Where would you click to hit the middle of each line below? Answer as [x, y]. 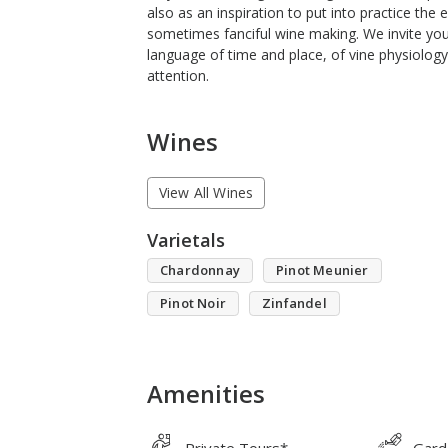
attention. [178, 75]
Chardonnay [200, 269]
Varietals [186, 239]
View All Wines [206, 193]
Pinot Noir [193, 302]
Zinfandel [294, 302]
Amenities [206, 393]
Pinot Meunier [322, 269]
